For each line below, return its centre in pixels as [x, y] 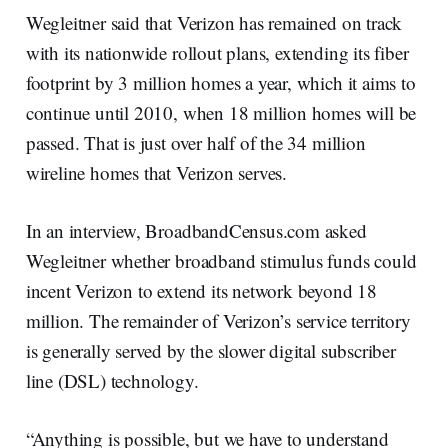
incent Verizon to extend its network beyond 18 [201, 290]
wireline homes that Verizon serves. [156, 172]
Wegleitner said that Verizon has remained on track [214, 22]
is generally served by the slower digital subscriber [210, 350]
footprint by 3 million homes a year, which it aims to [220, 82]
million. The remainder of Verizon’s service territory [218, 320]
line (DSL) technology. [112, 380]
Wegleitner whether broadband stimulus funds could [221, 260]
